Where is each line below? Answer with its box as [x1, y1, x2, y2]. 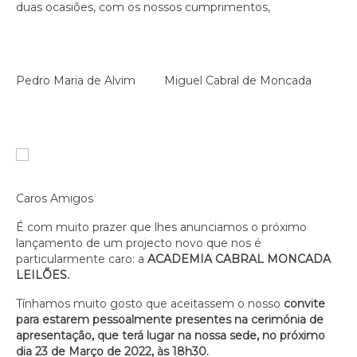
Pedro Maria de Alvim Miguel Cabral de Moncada [16, 73, 312, 88]
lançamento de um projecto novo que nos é [16, 236, 261, 250]
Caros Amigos [16, 191, 93, 206]
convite [284, 296, 325, 311]
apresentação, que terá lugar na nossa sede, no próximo [16, 328, 325, 343]
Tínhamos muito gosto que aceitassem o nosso [16, 296, 284, 311]
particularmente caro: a [16, 252, 147, 266]
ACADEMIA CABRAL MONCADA [147, 252, 331, 266]
